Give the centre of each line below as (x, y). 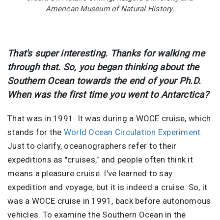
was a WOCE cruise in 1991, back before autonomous (109, 201)
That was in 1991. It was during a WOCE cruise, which (109, 118)
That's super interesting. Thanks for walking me (106, 53)
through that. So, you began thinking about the (103, 67)
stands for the (36, 132)
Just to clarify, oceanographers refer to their (92, 146)
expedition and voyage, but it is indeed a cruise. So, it (107, 187)
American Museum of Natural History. (110, 9)
